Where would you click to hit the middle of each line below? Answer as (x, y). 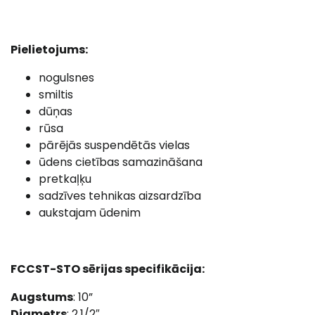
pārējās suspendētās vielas (114, 145)
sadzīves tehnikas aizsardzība (120, 196)
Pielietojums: (49, 50)
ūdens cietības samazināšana (121, 162)
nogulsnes (66, 78)
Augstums (42, 297)
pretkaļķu (65, 179)
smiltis (56, 95)
